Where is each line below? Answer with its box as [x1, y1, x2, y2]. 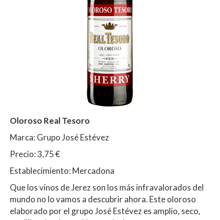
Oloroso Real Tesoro [10, 115, 91, 126]
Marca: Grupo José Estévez [10, 132, 109, 142]
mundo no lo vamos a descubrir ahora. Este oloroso [10, 193, 196, 204]
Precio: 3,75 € [10, 148, 60, 159]
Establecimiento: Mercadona [10, 165, 114, 176]
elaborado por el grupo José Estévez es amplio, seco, [10, 205, 200, 216]
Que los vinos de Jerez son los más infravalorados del [10, 182, 204, 192]
